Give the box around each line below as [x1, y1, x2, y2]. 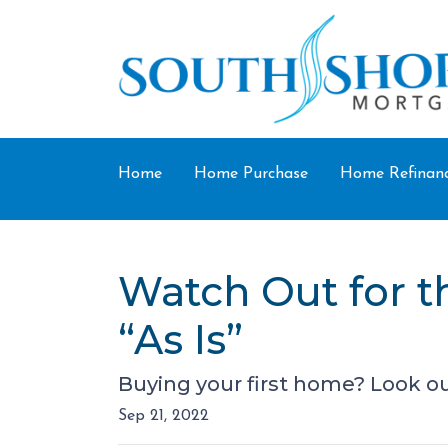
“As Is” [118, 315, 243, 364]
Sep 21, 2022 [118, 408, 209, 424]
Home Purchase [194, 166, 308, 182]
